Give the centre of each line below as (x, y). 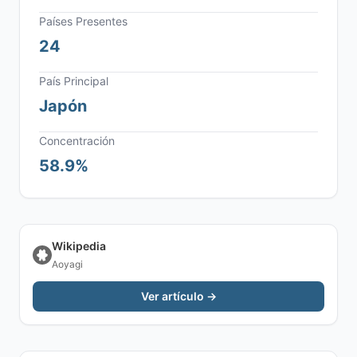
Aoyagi (67, 264)
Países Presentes (83, 21)
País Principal (74, 81)
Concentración (77, 141)
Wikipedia (79, 246)
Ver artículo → (178, 296)
